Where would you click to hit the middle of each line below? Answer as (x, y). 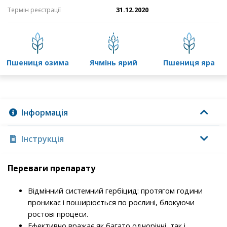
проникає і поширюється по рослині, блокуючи (111, 203)
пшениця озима (41, 63)
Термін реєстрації (34, 10)
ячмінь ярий (116, 63)
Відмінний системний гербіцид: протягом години (115, 191)
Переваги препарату (51, 168)
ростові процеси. (58, 214)
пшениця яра (192, 63)
